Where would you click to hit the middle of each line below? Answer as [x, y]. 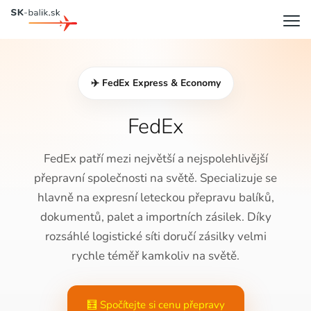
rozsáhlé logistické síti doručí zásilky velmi [155, 236]
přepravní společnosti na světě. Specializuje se [155, 178]
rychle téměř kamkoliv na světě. [155, 256]
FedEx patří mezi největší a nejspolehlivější [155, 159]
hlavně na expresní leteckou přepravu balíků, [155, 197]
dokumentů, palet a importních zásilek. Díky [155, 217]
